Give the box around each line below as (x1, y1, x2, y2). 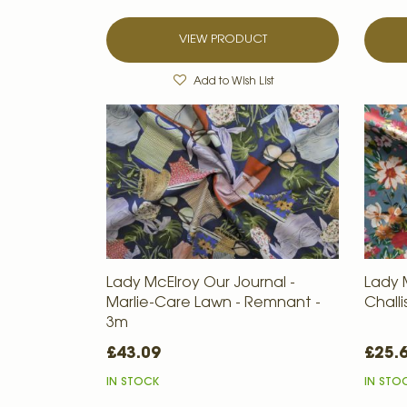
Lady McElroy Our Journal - (106, 276, 295, 292)
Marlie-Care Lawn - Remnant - (106, 296, 321, 312)
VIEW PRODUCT (178, 33, 267, 45)
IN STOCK (106, 377, 159, 389)
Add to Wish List (193, 75, 274, 87)
